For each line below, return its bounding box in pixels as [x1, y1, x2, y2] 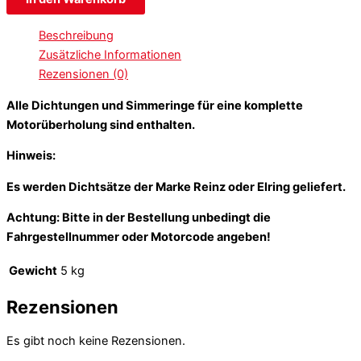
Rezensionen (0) [39, 67, 128, 82]
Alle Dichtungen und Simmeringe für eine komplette [6, 98, 303, 113]
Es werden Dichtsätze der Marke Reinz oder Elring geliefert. [6, 179, 346, 194]
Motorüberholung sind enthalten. [6, 117, 195, 132]
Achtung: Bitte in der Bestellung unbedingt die [6, 210, 271, 226]
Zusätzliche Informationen [39, 48, 181, 63]
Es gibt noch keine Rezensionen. [6, 334, 185, 349]
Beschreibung [39, 28, 114, 44]
